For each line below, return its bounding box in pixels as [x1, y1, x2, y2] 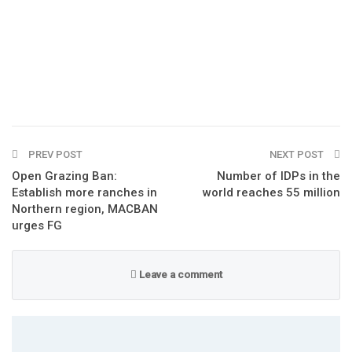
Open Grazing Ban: [12, 168, 117, 183]
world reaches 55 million [203, 185, 340, 200]
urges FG [12, 218, 62, 233]
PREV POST [26, 148, 82, 160]
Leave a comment [136, 268, 222, 280]
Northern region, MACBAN [12, 201, 158, 216]
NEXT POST [269, 148, 326, 160]
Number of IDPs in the [217, 168, 340, 183]
